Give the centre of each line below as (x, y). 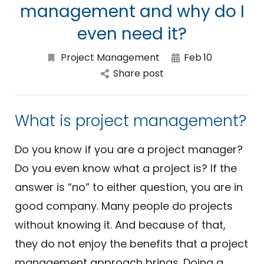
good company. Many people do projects (124, 206)
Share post (138, 74)
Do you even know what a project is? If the (126, 169)
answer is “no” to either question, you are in (129, 187)
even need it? (132, 34)
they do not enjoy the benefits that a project (131, 244)
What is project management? (131, 121)
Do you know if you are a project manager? (129, 150)
